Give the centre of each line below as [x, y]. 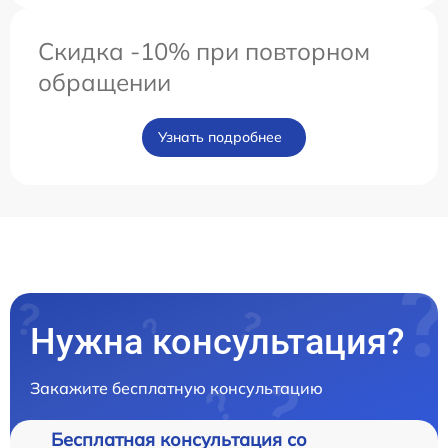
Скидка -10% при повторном [204, 51]
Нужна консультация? [217, 342]
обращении [104, 82]
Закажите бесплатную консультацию [176, 388]
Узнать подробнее [220, 137]
